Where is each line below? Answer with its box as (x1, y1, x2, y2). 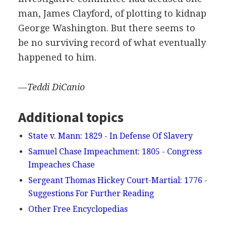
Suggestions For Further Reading (28, 188, 154, 198)
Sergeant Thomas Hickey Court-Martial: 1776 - (28, 175, 207, 185)
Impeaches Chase (28, 159, 95, 169)
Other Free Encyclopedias (28, 204, 128, 214)
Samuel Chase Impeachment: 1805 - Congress (28, 146, 202, 156)
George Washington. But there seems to (18, 22, 195, 33)
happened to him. (18, 51, 96, 63)
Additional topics (18, 107, 124, 126)
